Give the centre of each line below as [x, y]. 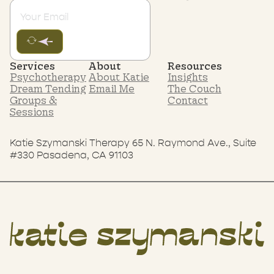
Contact [187, 100]
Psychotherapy [48, 76]
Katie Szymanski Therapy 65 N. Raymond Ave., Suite [133, 143]
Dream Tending [48, 88]
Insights [187, 76]
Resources [194, 65]
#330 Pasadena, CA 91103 [72, 155]
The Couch [194, 88]
